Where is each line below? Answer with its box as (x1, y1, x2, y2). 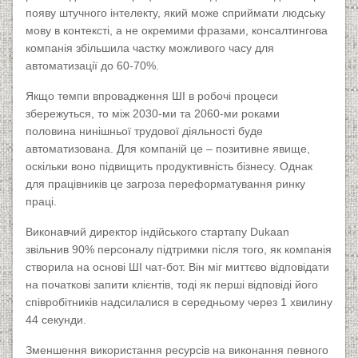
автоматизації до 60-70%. (26, 59, 159, 73)
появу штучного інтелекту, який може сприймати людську (26, 6, 325, 20)
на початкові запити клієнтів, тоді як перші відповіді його (26, 278, 318, 292)
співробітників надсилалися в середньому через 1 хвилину (26, 296, 332, 309)
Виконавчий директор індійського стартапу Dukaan (26, 225, 289, 239)
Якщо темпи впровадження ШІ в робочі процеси (26, 89, 278, 103)
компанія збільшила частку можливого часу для (26, 42, 274, 55)
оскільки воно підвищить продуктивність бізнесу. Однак (26, 160, 312, 173)
